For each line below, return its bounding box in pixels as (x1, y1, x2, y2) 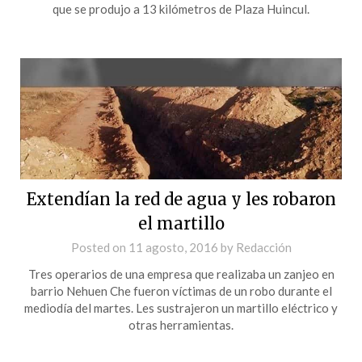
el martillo (137, 213, 225, 234)
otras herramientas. (128, 317, 234, 332)
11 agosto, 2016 (128, 239, 218, 255)
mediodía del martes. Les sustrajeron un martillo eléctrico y (24, 300, 338, 315)
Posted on (70, 239, 128, 255)
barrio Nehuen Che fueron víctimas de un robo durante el (30, 283, 332, 298)
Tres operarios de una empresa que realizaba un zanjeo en (27, 266, 335, 281)
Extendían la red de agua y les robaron (26, 188, 336, 209)
